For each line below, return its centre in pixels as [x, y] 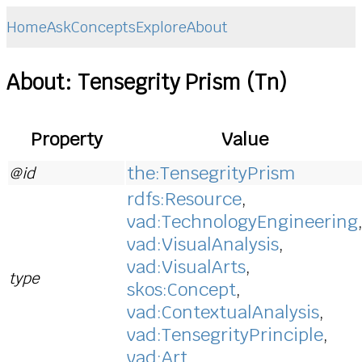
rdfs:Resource [184, 198]
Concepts [103, 27]
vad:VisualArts [186, 266]
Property [66, 139]
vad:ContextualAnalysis [223, 311]
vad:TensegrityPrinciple [225, 334]
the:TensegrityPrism [211, 173]
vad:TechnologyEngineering [242, 221]
